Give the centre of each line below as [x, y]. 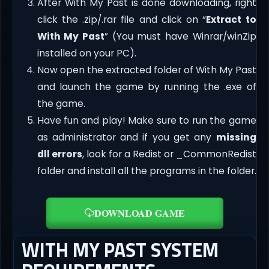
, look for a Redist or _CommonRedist [169, 154]
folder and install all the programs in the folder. [147, 171]
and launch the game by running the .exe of [147, 86]
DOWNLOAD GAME [139, 213]
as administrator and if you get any [126, 137]
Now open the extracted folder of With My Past [147, 70]
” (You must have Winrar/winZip [180, 36]
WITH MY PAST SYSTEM [120, 249]
